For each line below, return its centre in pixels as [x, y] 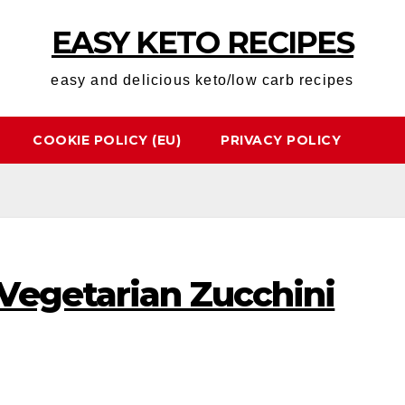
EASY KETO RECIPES [202, 42]
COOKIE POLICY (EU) [107, 140]
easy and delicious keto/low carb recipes [202, 80]
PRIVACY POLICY [281, 140]
